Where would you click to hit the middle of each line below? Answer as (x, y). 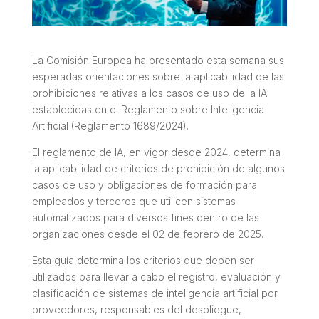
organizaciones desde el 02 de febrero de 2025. (147, 234)
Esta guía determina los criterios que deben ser (143, 260)
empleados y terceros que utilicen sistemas (134, 201)
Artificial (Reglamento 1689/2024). (110, 125)
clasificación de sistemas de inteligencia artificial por (155, 293)
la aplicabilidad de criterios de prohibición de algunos (158, 168)
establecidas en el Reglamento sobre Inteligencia (148, 109)
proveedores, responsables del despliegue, (136, 309)
